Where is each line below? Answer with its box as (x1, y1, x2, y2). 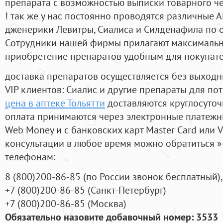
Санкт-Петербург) (91, 183, 166, 197)
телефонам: (5, 150, 55, 164)
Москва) (91, 197, 126, 211)
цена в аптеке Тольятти (5, 96, 105, 110)
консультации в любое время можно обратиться (5, 136, 217, 150)
